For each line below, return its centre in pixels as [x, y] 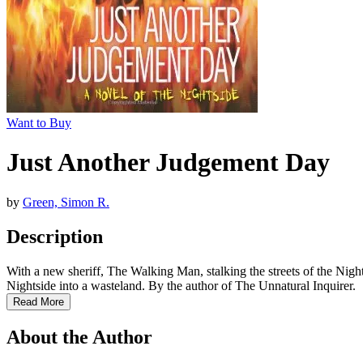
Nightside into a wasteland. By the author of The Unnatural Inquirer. [181, 285]
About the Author [79, 337]
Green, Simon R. [66, 202]
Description [55, 236]
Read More [38, 301]
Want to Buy [39, 123]
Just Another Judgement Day [168, 162]
